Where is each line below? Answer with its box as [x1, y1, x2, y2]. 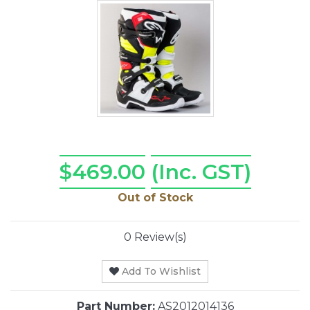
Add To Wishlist [122, 265, 201, 278]
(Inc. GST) [150, 159, 251, 185]
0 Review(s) [123, 230, 187, 244]
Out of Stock [117, 191, 193, 205]
